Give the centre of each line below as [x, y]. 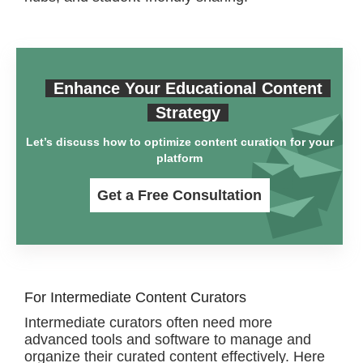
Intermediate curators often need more [148, 322]
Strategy [188, 113]
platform [179, 158]
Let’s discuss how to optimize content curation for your [179, 142]
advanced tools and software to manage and [168, 340]
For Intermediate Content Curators [135, 297]
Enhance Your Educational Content [188, 88]
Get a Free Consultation [179, 195]
